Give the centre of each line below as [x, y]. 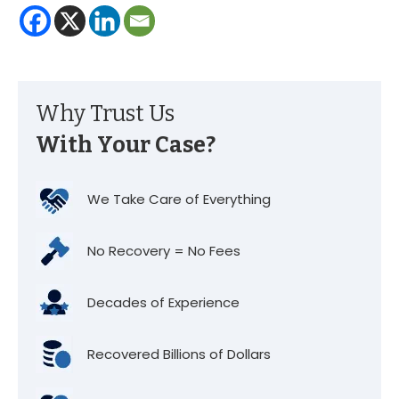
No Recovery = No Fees [164, 251]
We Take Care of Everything [179, 199]
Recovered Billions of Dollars [179, 354]
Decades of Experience [163, 302]
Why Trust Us [105, 114]
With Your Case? [126, 145]
